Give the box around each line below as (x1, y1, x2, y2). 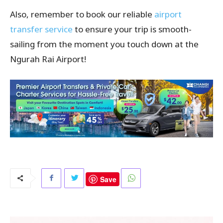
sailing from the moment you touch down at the (10, 38, 199, 50)
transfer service (10, 23, 73, 35)
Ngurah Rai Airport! (10, 53, 86, 65)
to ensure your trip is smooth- (73, 23, 192, 35)
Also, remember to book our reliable (10, 8, 154, 20)
